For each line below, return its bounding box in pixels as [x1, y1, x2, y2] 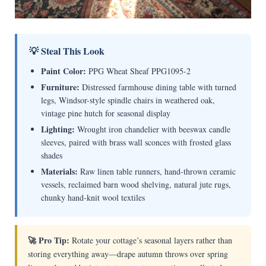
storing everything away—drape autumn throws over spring [27, 248, 228, 260]
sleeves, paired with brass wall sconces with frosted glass [40, 137, 231, 148]
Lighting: [40, 123, 75, 136]
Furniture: [40, 81, 80, 94]
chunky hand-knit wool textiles [40, 192, 145, 204]
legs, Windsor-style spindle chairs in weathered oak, [40, 94, 215, 106]
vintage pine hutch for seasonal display [40, 107, 170, 119]
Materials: [40, 165, 78, 178]
